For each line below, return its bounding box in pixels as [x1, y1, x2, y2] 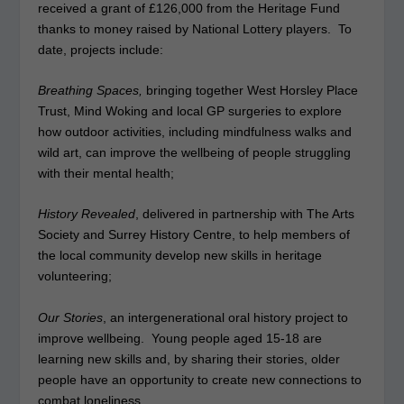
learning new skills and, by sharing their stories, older [38, 351, 341, 366]
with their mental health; [38, 165, 175, 180]
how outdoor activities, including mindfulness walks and [38, 124, 353, 139]
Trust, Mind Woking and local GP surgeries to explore [38, 103, 343, 118]
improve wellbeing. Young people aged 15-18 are [38, 330, 323, 345]
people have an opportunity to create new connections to [38, 372, 363, 387]
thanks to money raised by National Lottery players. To [38, 21, 353, 36]
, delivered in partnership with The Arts [135, 207, 355, 222]
